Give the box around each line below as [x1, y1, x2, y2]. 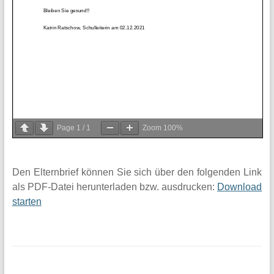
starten [12, 196, 42, 207]
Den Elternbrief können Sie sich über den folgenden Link [12, 167, 262, 178]
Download [217, 182, 262, 193]
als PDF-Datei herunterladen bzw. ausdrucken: [12, 182, 218, 193]
